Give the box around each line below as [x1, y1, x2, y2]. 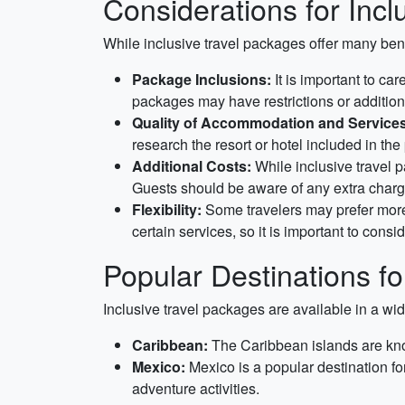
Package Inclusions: [132, 69, 271, 89]
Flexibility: [132, 199, 202, 220]
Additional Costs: [132, 155, 251, 176]
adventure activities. [132, 378, 259, 399]
